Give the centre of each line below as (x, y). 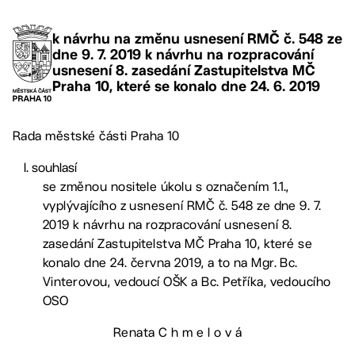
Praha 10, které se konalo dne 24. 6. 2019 (186, 86)
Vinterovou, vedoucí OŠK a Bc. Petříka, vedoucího (187, 281)
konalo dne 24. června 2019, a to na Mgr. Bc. (170, 262)
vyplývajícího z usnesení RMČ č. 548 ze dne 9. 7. (182, 205)
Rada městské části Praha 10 (96, 136)
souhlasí (54, 167)
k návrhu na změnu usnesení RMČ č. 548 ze (197, 39)
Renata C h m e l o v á (177, 332)
